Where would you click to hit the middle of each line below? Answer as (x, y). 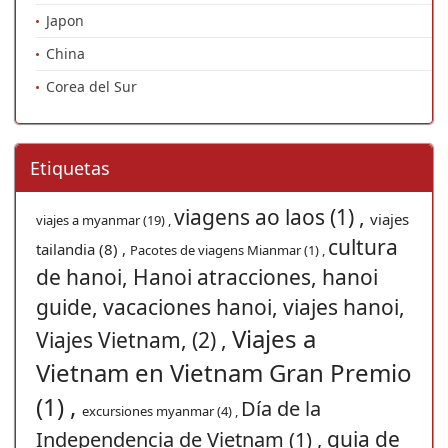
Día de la (281, 409)
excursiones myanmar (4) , (161, 411)
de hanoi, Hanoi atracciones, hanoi (207, 277)
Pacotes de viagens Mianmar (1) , (229, 250)
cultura (363, 247)
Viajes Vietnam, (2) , (134, 340)
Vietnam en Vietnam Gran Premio (224, 373)
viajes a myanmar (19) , (105, 220)
